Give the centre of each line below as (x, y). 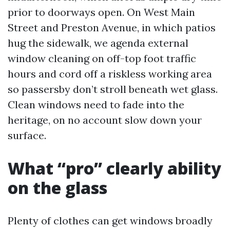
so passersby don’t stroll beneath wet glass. (113, 89)
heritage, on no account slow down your (105, 120)
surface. (27, 135)
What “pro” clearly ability (114, 168)
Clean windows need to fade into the (96, 104)
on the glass (57, 188)
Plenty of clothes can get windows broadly (110, 221)
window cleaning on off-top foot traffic (102, 58)
